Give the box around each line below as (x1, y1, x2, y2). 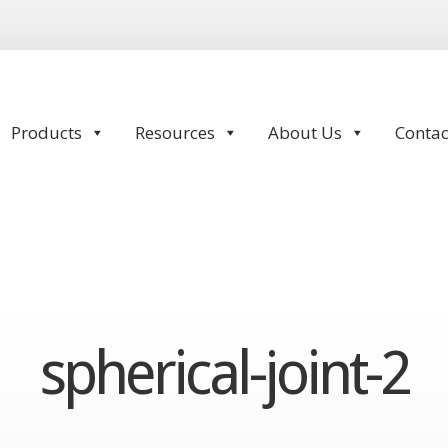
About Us (268, 121, 343, 144)
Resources (135, 121, 216, 144)
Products (11, 121, 83, 144)
